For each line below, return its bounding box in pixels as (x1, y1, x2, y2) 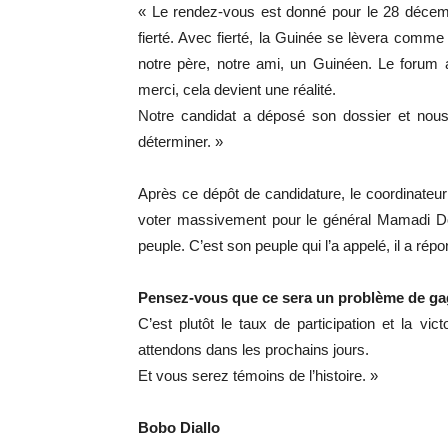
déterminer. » (138, 133, 223, 150)
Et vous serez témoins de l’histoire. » (138, 367, 378, 384)
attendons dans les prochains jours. (138, 341, 369, 358)
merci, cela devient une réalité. (138, 81, 336, 98)
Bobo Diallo (138, 419, 224, 436)
